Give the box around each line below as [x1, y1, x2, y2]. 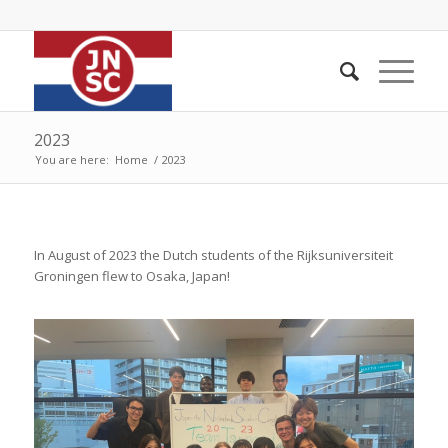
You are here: [34, 152, 109, 167]
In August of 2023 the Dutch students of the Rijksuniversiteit [33, 246, 393, 265]
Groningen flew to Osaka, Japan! [33, 267, 230, 286]
